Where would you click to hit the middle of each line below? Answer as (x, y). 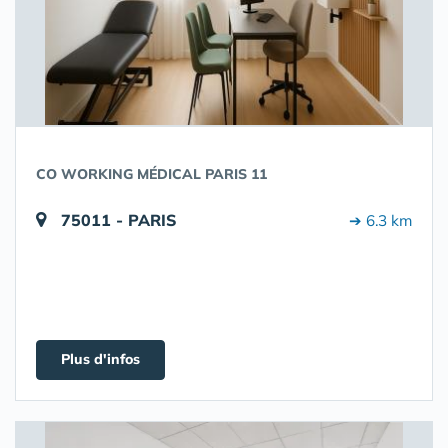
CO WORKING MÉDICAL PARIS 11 (151, 174)
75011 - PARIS (119, 220)
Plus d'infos (100, 359)
